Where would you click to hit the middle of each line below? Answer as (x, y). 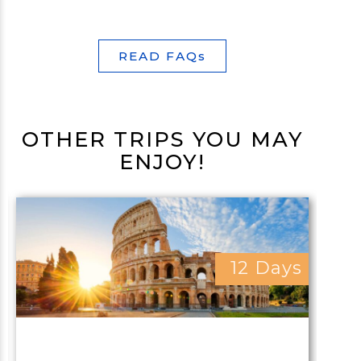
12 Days (266, 268)
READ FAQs (163, 56)
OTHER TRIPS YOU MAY (163, 139)
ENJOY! (163, 161)
